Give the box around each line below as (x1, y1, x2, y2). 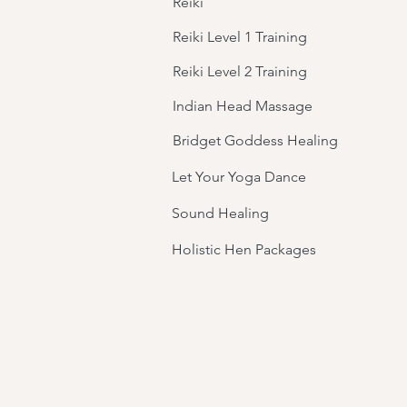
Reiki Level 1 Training (173, 28, 307, 45)
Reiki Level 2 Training (173, 63, 307, 80)
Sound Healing (172, 204, 273, 222)
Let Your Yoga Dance (172, 168, 306, 185)
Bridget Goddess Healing (173, 132, 338, 149)
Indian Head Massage (173, 97, 316, 114)
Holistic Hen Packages (172, 241, 320, 258)
